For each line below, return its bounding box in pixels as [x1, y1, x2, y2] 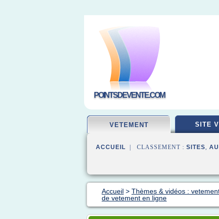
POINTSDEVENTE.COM [94, 91, 165, 99]
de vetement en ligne [102, 194, 167, 202]
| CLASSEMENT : [126, 144, 186, 151]
